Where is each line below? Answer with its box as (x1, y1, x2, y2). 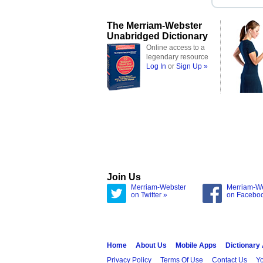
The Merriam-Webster (107, 20, 202, 31)
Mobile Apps (176, 241, 217, 249)
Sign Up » (176, 62, 208, 70)
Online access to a (146, 43, 205, 52)
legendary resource (146, 53, 208, 61)
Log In (146, 62, 166, 70)
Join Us (107, 171, 141, 182)
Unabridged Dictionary (107, 31, 208, 41)
